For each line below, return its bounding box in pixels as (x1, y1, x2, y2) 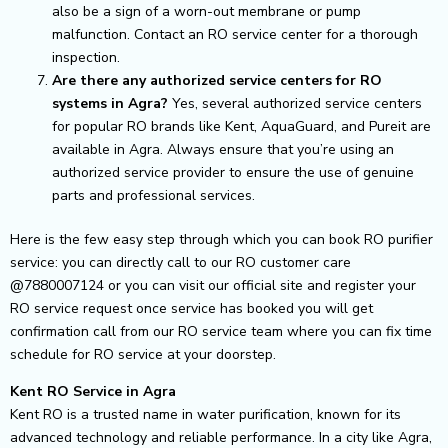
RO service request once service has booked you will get (10, 298, 373, 318)
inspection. (52, 47, 120, 67)
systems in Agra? (52, 93, 168, 113)
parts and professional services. (52, 185, 255, 205)
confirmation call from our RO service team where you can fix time (10, 321, 432, 341)
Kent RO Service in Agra (10, 381, 176, 401)
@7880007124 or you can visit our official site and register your (10, 275, 416, 295)
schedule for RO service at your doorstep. (10, 344, 276, 364)
